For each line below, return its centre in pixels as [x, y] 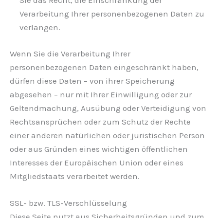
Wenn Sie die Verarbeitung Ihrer [70, 53]
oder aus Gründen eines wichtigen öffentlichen [99, 149]
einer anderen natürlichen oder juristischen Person [107, 135]
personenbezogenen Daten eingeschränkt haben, [104, 67]
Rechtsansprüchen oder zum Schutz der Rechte [100, 121]
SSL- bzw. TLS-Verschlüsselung [68, 203]
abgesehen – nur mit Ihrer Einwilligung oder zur [101, 94]
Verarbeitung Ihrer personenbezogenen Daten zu [112, 14]
